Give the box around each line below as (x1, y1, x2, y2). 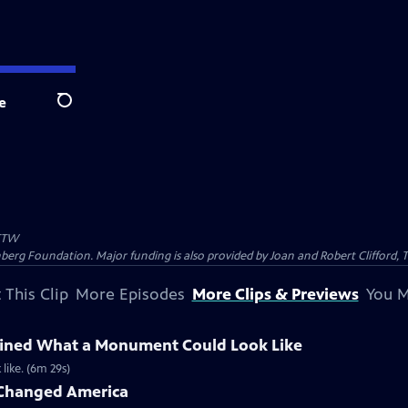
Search (56, 101, 101, 119)
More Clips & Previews (191, 284, 359, 304)
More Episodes (75, 284, 185, 304)
